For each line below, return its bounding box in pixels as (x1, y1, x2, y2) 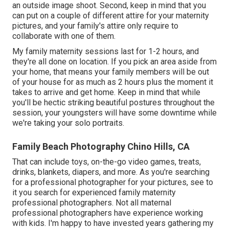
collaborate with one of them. (12, 31, 116, 41)
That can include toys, (12, 156, 91, 167)
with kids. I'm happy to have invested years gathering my (12, 218, 214, 228)
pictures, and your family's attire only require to (12, 20, 178, 31)
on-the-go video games (91, 156, 175, 167)
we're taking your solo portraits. (12, 118, 124, 128)
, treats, (175, 156, 201, 167)
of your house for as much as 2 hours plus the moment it (12, 77, 213, 87)
